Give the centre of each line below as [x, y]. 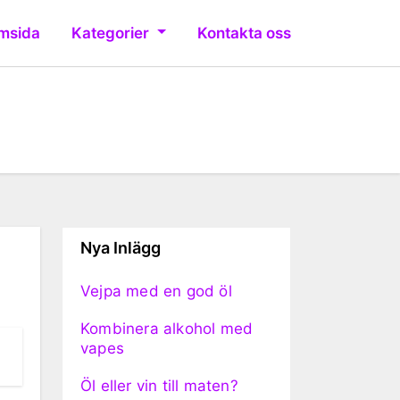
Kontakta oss [244, 33]
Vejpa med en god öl [156, 292]
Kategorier [112, 33]
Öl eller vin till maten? [159, 386]
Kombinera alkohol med [167, 329]
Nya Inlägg [121, 248]
